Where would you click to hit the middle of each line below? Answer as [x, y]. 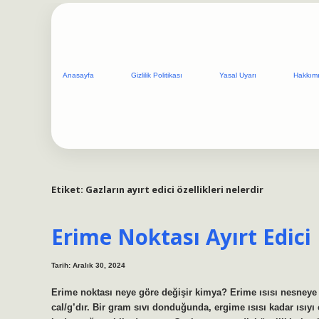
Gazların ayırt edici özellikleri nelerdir [174, 189]
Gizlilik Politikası [157, 75]
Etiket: [68, 189]
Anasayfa [78, 75]
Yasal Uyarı [238, 75]
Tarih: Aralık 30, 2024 [88, 266]
